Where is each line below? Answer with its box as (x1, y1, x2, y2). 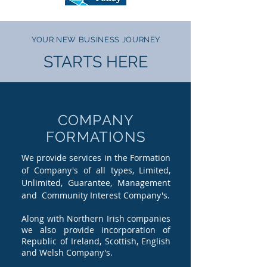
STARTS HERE (43, 52, 148, 71)
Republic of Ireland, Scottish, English (21, 235, 170, 247)
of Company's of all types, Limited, (21, 164, 170, 176)
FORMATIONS (46, 128, 146, 145)
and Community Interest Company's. (21, 190, 170, 201)
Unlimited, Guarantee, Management (21, 177, 170, 188)
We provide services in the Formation (21, 152, 170, 163)
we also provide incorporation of (21, 224, 170, 235)
